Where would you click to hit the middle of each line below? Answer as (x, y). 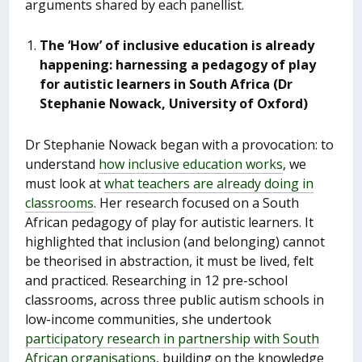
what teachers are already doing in (209, 184)
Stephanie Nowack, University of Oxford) (174, 104)
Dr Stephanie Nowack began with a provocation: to (180, 145)
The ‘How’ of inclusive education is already (177, 46)
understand (62, 164)
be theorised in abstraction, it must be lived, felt (170, 261)
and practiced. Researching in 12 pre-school (157, 281)
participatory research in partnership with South (173, 339)
